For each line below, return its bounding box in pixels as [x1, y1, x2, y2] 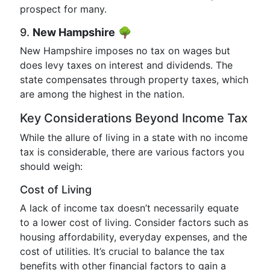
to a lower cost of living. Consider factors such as [20, 216, 248, 228]
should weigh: [20, 160, 83, 172]
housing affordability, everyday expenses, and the [20, 231, 247, 243]
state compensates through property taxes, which [20, 74, 248, 86]
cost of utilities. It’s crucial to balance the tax [20, 245, 225, 257]
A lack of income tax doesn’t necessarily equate [20, 202, 239, 214]
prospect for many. [20, 3, 107, 15]
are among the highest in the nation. [20, 88, 184, 100]
